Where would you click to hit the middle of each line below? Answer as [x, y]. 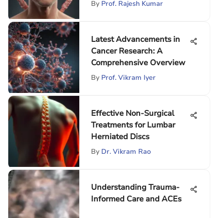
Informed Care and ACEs [136, 199]
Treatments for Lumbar [133, 125]
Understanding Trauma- [135, 187]
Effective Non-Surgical [133, 113]
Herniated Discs [120, 137]
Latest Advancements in [136, 39]
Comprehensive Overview [138, 63]
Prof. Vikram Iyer [128, 78]
